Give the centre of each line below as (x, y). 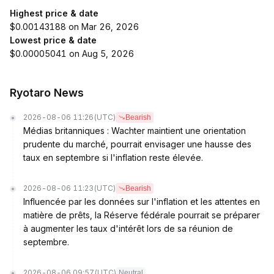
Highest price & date (54, 13)
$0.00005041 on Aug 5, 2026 (72, 54)
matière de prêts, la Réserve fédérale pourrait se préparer (142, 215)
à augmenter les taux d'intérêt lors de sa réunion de (128, 228)
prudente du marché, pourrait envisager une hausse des (137, 144)
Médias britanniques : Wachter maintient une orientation (135, 131)
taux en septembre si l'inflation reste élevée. (113, 157)
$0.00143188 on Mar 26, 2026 (74, 27)
